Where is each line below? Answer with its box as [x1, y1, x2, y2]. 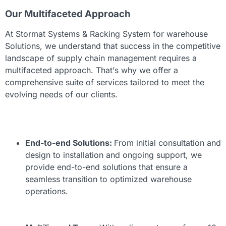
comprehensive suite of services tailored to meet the [5, 77, 204, 88]
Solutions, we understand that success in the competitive [5, 41, 220, 51]
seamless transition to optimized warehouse [25, 174, 192, 185]
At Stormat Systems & [5, 29, 90, 39]
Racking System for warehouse [90, 29, 208, 39]
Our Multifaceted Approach [5, 8, 131, 20]
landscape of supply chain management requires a [5, 53, 197, 64]
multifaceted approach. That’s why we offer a [5, 65, 178, 76]
